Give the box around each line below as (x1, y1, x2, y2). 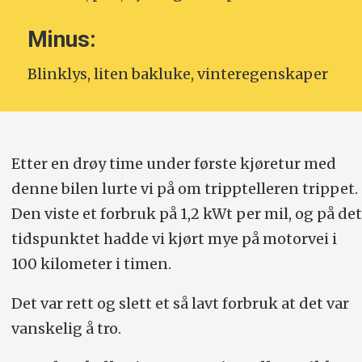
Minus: (27, 26, 96, 53)
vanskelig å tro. (11, 318, 121, 338)
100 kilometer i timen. (11, 254, 171, 273)
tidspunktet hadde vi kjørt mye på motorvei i (11, 229, 337, 248)
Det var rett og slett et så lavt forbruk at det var (11, 293, 349, 313)
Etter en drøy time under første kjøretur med (11, 154, 336, 173)
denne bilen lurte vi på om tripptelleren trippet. (11, 179, 358, 198)
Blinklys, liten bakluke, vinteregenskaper (27, 64, 328, 83)
